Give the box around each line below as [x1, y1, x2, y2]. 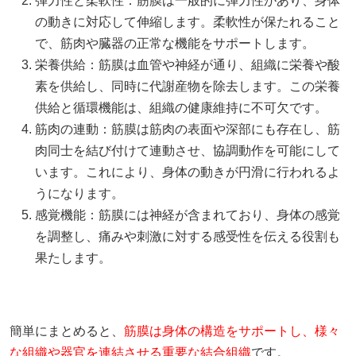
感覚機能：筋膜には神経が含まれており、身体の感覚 [35, 207, 340, 222]
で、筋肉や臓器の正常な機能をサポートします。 [35, 36, 315, 50]
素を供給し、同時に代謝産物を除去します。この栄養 [35, 79, 340, 93]
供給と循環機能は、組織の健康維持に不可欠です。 [35, 100, 327, 114]
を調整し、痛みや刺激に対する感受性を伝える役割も [35, 229, 340, 243]
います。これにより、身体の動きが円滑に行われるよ [35, 164, 340, 179]
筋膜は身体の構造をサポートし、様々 [124, 323, 340, 338]
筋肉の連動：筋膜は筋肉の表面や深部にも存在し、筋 [35, 122, 340, 136]
